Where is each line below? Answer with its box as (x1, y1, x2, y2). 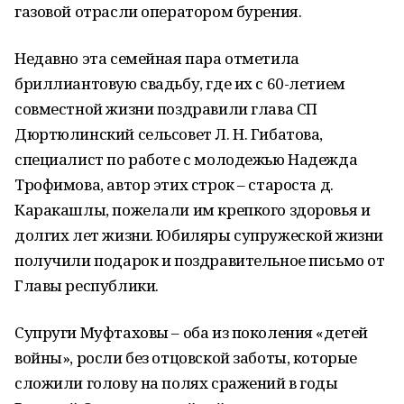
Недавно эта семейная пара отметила (14, 48, 299, 69)
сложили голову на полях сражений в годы (14, 372, 338, 393)
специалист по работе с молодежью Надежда (14, 149, 358, 170)
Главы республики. (14, 275, 159, 296)
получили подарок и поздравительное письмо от (14, 250, 385, 271)
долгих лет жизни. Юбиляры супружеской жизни (14, 225, 383, 245)
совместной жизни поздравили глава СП (14, 98, 317, 119)
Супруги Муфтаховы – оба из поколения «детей (14, 322, 368, 343)
